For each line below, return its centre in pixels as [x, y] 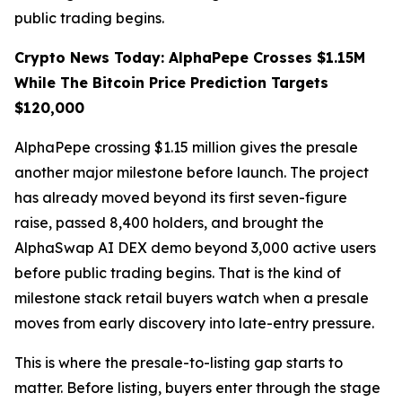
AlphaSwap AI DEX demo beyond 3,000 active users [195, 248]
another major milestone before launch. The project [192, 173]
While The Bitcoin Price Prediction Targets [171, 83]
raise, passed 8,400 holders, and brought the [169, 223]
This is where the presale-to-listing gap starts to [179, 363]
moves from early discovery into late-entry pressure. [194, 323]
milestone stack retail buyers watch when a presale [192, 298]
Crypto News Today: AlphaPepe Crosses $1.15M [190, 58]
